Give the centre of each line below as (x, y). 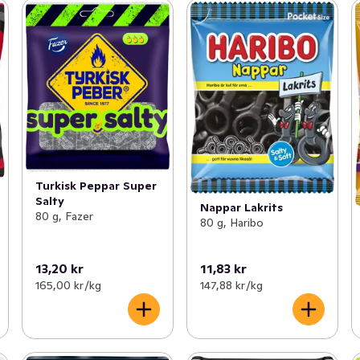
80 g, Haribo (231, 222)
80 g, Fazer (64, 217)
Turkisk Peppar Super (96, 186)
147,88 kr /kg (231, 285)
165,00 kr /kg (68, 285)
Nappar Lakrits (241, 207)
